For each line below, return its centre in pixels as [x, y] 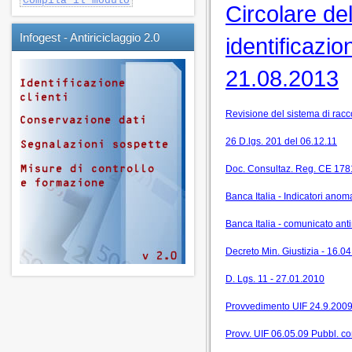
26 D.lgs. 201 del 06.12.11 [281, 141]
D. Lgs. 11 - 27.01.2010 [275, 279]
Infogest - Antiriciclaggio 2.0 [90, 37]
